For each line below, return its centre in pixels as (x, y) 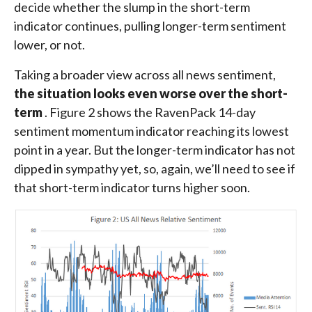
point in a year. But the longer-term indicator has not (155, 150)
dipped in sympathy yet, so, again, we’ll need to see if (155, 169)
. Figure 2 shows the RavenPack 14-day (150, 112)
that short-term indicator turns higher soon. (132, 188)
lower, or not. (49, 45)
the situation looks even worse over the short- (151, 94)
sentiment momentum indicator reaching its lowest (151, 131)
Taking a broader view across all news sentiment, (145, 75)
